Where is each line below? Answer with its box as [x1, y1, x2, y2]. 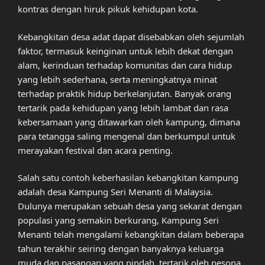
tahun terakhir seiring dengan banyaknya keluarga [18, 243, 224, 255]
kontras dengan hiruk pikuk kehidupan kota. [18, 3, 198, 15]
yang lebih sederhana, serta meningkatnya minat [18, 73, 217, 85]
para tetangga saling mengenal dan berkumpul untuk [18, 130, 235, 142]
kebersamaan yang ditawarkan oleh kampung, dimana [18, 115, 240, 128]
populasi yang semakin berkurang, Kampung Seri [18, 214, 219, 227]
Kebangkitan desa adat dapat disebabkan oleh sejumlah [18, 30, 244, 43]
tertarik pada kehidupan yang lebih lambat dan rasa [18, 101, 228, 114]
